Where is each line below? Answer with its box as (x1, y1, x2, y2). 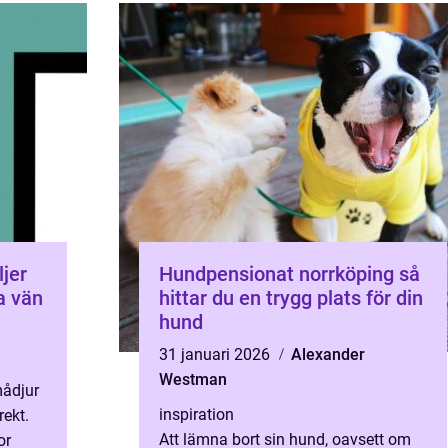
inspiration (159, 405, 234, 424)
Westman (159, 370, 227, 389)
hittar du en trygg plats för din (159, 286, 423, 310)
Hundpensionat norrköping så (159, 262, 399, 286)
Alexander (291, 345, 365, 364)
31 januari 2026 (159, 345, 274, 364)
